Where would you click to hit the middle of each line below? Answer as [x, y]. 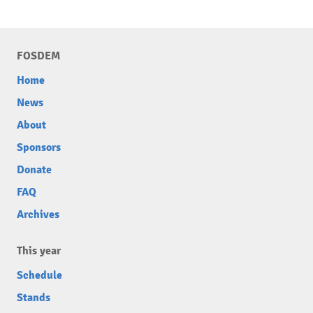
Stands [34, 298]
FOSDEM [38, 56]
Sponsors [39, 147]
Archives [38, 214]
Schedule [39, 275]
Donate [34, 170]
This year [39, 251]
